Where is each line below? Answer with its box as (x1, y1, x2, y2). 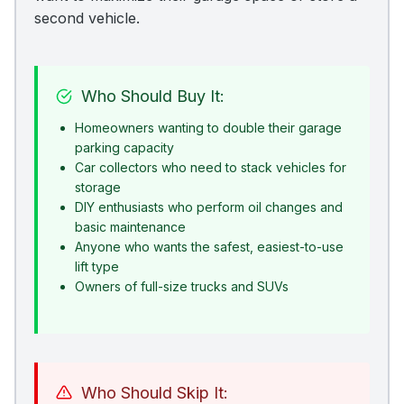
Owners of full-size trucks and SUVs (75, 278, 289, 294)
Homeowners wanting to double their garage (75, 119, 342, 135)
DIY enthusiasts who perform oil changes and (75, 198, 343, 215)
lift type (75, 258, 119, 274)
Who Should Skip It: (81, 382, 228, 402)
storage (75, 179, 121, 195)
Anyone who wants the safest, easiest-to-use (75, 238, 344, 254)
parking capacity (75, 139, 174, 155)
